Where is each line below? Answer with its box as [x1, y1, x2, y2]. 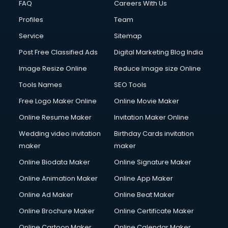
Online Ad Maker [19, 190, 74, 199]
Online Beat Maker [114, 190, 175, 199]
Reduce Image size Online [114, 64, 201, 73]
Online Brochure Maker [19, 206, 95, 216]
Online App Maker [114, 174, 173, 183]
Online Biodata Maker [19, 157, 91, 167]
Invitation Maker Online [114, 112, 189, 122]
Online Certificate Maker [114, 206, 194, 216]
